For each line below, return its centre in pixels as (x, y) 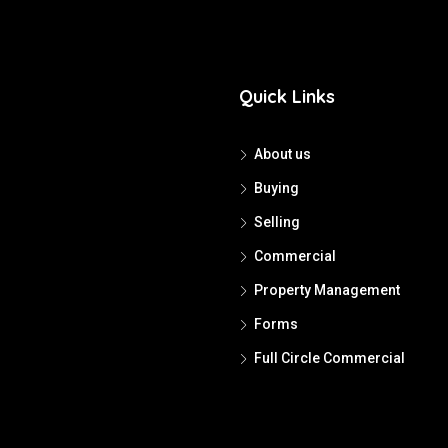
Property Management (327, 290)
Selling (277, 222)
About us (282, 154)
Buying (276, 188)
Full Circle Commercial (329, 358)
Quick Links (287, 96)
